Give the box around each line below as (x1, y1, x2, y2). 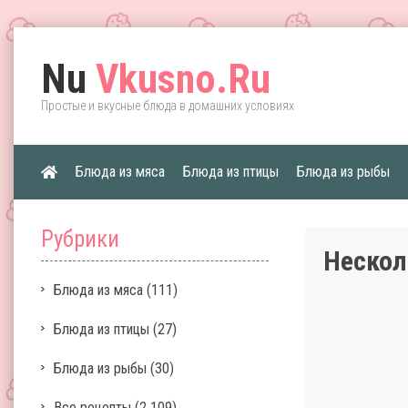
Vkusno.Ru (87, 56, 270, 103)
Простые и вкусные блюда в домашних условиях (41, 98, 294, 113)
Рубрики (41, 226, 119, 252)
